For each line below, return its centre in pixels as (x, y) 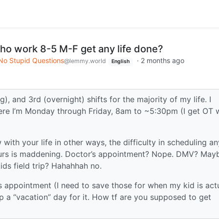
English (120, 61)
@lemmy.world (85, 61)
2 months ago (162, 60)
